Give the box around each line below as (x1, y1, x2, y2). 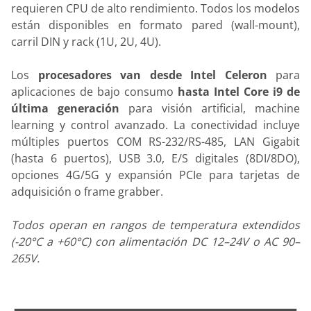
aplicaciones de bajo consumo (11, 84, 178, 100)
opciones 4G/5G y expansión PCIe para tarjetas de (11, 167, 300, 183)
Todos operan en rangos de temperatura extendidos (11, 217, 300, 233)
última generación (11, 101, 119, 117)
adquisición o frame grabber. (11, 184, 163, 200)
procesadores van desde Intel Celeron (37, 67, 267, 83)
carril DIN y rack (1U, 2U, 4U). (11, 34, 161, 50)
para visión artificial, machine (119, 101, 300, 117)
